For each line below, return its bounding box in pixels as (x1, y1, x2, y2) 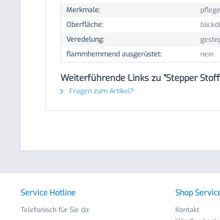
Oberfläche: (66, 20, 103, 29)
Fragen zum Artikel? (67, 86, 134, 96)
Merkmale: (66, 5, 100, 15)
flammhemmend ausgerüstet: (66, 50, 162, 59)
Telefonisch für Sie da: (21, 205, 90, 215)
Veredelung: (66, 35, 104, 44)
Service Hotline (21, 188, 76, 198)
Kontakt (175, 205, 199, 215)
